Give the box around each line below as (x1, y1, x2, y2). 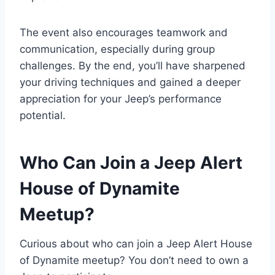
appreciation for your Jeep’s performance (20, 92, 222, 105)
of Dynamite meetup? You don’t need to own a (20, 254, 249, 266)
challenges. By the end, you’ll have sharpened (20, 59, 246, 72)
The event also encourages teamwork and (20, 26, 228, 39)
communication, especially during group (20, 42, 215, 55)
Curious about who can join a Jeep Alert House (20, 237, 252, 250)
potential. (20, 109, 66, 122)
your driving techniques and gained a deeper (20, 76, 241, 88)
